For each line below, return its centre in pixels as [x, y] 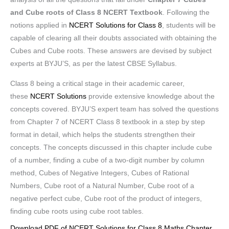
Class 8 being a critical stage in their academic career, [97, 83]
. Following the [186, 12]
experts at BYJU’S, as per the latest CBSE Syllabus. [94, 63]
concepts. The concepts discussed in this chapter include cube [111, 147]
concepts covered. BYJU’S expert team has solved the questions [114, 109]
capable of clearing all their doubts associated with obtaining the [113, 38]
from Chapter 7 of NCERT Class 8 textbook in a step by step [108, 122]
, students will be [189, 25]
